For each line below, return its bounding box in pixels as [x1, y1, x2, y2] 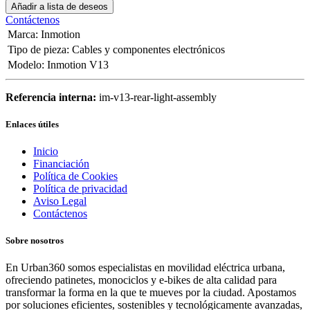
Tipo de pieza [8, 43, 66, 55]
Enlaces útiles [6, 118, 59, 129]
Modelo [8, 58, 42, 71]
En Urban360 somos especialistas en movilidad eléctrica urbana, [6, 262, 285, 274]
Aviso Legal [33, 194, 86, 207]
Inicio [33, 145, 58, 157]
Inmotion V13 [47, 58, 109, 71]
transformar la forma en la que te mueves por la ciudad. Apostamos [6, 286, 296, 299]
